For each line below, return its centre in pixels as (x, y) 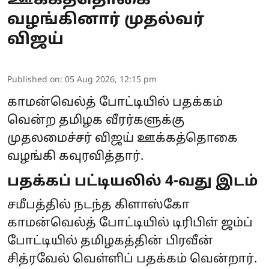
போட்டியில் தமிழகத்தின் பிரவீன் (110, 242)
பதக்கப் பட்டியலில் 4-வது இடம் (132, 182)
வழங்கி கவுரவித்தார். (75, 157)
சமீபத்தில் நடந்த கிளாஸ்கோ (98, 206)
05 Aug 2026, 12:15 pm (111, 80)
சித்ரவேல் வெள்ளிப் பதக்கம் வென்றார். (132, 260)
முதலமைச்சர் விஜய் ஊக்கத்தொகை (122, 139)
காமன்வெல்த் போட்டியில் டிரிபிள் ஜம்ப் (130, 224)
